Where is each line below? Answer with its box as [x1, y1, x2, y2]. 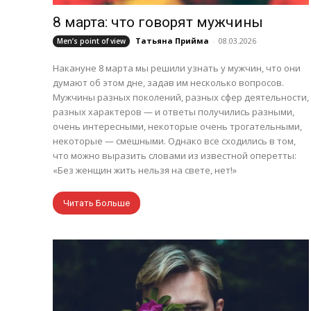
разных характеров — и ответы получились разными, [53, 106, 294, 118]
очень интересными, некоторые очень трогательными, [53, 120, 302, 133]
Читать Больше [63, 198, 130, 208]
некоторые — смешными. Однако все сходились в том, [53, 135, 296, 147]
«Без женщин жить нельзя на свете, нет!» [53, 164, 237, 176]
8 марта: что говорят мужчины [53, 14, 263, 31]
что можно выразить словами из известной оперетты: [53, 149, 296, 162]
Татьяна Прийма [135, 35, 209, 46]
